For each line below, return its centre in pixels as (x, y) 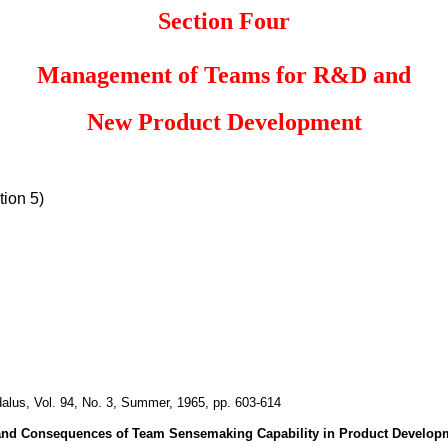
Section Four (224, 21)
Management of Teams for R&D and (224, 75)
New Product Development (224, 121)
